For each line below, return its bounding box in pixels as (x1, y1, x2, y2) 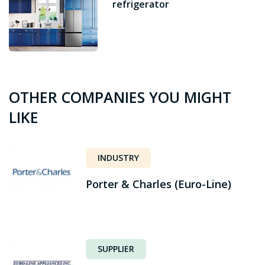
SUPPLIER (98, 243, 134, 254)
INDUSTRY (98, 152, 139, 163)
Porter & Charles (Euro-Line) (86, 177, 231, 191)
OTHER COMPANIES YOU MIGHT (9, 87, 231, 107)
